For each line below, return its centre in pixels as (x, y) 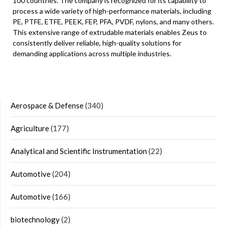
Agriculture (30, 128)
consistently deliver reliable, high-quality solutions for (97, 43)
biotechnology (35, 219)
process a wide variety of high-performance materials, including (112, 11)
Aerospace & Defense (47, 105)
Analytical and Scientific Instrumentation (79, 151)
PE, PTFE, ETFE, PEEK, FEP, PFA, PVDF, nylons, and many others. (113, 22)
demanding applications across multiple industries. (92, 53)
